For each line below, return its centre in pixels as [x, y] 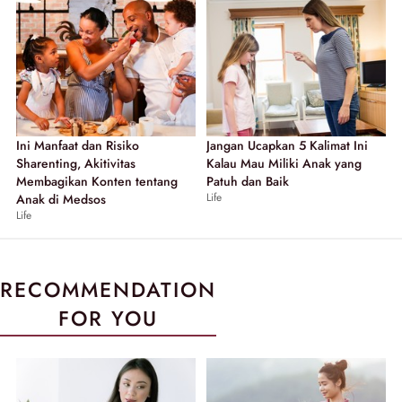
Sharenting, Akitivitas [76, 163]
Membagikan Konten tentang [97, 181]
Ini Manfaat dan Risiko [78, 145]
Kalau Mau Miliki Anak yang [284, 163]
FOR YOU [108, 318]
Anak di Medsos [61, 199]
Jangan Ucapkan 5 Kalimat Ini [287, 145]
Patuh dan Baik [248, 181]
